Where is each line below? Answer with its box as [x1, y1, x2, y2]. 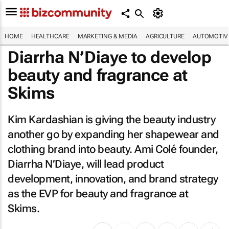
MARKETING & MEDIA [77, 33, 138, 40]
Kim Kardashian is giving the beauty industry [8, 113, 215, 126]
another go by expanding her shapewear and [8, 128, 219, 141]
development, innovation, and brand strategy [8, 173, 218, 185]
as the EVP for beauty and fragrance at [8, 188, 188, 200]
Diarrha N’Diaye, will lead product [8, 158, 164, 170]
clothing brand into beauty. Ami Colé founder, [8, 143, 218, 155]
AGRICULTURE [145, 33, 185, 40]
